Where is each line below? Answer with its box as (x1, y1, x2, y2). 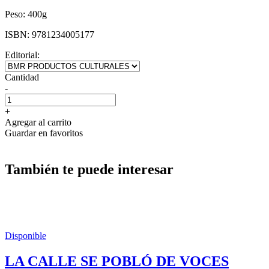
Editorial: (5, 49, 40, 60)
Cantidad (5, 71, 39, 82)
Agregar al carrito (5, 116, 71, 127)
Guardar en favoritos (5, 127, 83, 138)
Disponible (5, 230, 46, 241)
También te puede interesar (5, 161, 174, 177)
